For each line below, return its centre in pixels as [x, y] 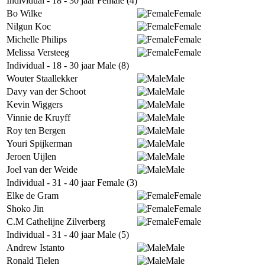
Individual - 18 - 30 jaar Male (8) [68, 65]
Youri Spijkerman [39, 143]
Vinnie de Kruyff [38, 117]
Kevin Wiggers [35, 104]
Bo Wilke [24, 13]
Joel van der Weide [42, 169]
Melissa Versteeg [38, 52]
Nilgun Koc [29, 26]
